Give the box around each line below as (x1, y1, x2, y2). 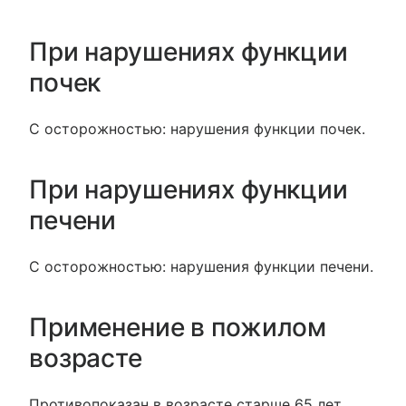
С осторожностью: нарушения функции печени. (29, 257, 373, 276)
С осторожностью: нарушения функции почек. (29, 120, 365, 139)
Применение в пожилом (29, 312, 327, 343)
